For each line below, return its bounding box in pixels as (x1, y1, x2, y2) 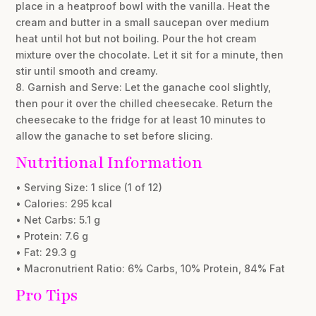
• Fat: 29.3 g (16, 246, 77, 259)
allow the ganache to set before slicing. (16, 130, 214, 142)
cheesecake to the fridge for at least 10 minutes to (16, 114, 267, 126)
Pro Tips (16, 284, 78, 307)
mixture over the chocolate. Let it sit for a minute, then (16, 49, 284, 61)
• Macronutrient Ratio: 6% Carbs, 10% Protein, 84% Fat (16, 262, 286, 275)
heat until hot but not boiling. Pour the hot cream (16, 32, 257, 45)
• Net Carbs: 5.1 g (16, 214, 101, 226)
